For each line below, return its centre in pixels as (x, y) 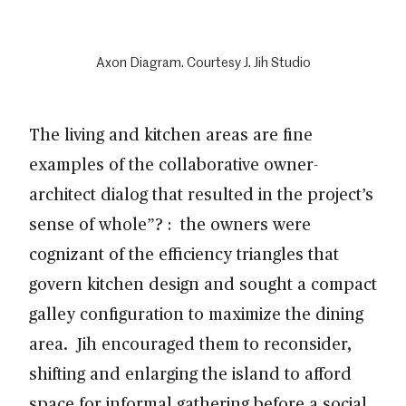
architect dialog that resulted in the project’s (201, 193)
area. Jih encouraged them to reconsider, (190, 343)
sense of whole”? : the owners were (170, 223)
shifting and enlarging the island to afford (190, 372)
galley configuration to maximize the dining (196, 313)
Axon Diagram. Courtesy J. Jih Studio (203, 61)
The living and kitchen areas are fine (171, 133)
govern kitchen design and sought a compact (203, 283)
